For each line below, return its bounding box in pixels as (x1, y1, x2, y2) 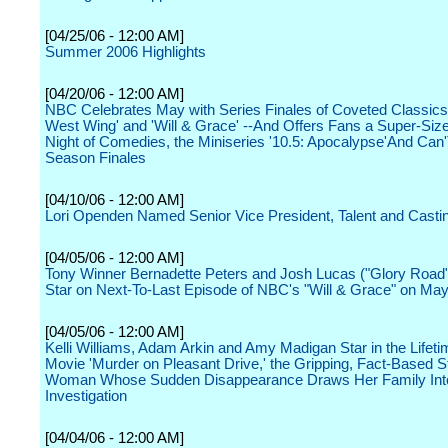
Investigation (45, 388, 127, 404)
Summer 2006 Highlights (45, 44, 206, 60)
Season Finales (45, 150, 146, 166)
